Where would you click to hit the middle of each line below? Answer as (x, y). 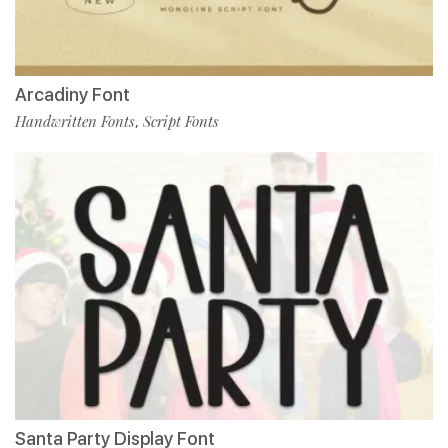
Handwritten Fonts (75, 121)
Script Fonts (181, 121)
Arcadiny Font (72, 95)
